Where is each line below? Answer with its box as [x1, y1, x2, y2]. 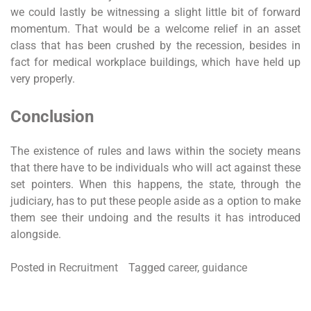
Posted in [10, 260, 59, 274]
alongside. [10, 227, 61, 241]
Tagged [128, 260, 168, 274]
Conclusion [10, 106, 94, 126]
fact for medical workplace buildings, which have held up [10, 55, 301, 69]
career [168, 260, 197, 274]
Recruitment [59, 260, 118, 274]
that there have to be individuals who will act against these [10, 160, 301, 174]
